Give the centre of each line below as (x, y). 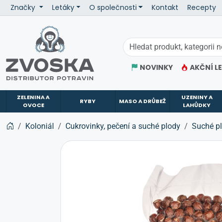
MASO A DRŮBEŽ (142, 101)
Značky (23, 7)
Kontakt (165, 7)
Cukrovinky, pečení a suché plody (123, 126)
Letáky (63, 7)
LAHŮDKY (197, 105)
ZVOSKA (21, 31)
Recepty (201, 7)
